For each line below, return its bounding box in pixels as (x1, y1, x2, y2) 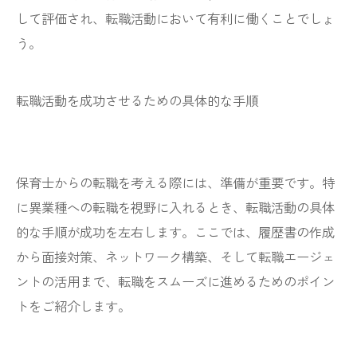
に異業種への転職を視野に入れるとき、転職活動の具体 (16, 198, 335, 217)
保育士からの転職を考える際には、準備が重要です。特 (16, 173, 335, 192)
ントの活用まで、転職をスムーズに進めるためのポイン (16, 272, 335, 291)
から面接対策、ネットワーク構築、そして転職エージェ (16, 247, 335, 266)
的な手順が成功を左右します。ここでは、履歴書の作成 (16, 222, 335, 241)
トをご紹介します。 (16, 296, 131, 316)
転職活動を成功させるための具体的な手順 (16, 91, 258, 110)
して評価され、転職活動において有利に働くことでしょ (16, 9, 335, 28)
